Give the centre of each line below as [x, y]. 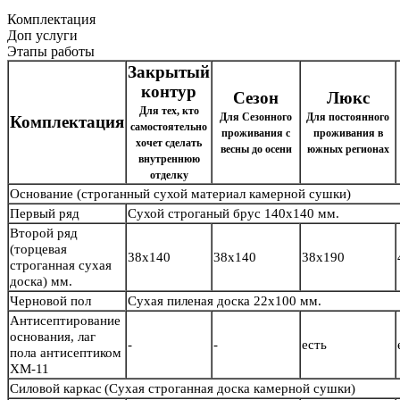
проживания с [256, 133]
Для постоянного [348, 117]
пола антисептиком [66, 353]
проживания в [348, 133]
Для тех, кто [169, 111]
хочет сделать [169, 143]
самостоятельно [169, 127]
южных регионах [348, 150]
